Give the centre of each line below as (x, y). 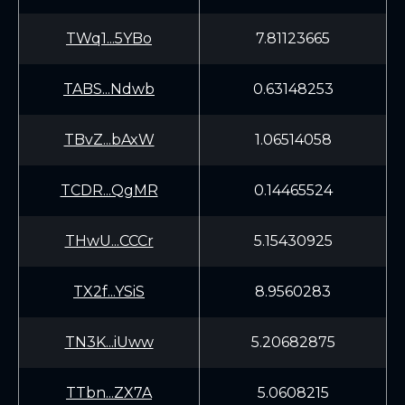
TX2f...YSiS (109, 292)
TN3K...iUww (109, 342)
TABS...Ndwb (109, 89)
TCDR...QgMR (109, 190)
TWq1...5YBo (109, 38)
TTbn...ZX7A (109, 393)
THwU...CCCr (109, 241)
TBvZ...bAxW (109, 140)
